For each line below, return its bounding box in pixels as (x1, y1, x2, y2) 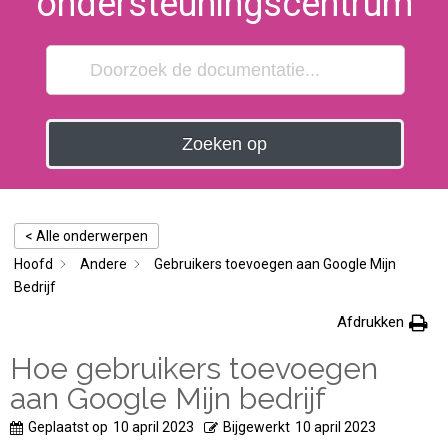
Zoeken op (182, 134, 268, 154)
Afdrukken (337, 313, 404, 331)
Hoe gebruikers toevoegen (10, 351, 378, 386)
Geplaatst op (28, 419, 108, 435)
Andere (80, 256, 127, 272)
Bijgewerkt (223, 419, 290, 435)
